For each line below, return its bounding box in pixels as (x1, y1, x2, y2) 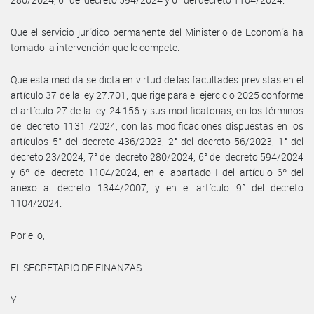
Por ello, (11, 228, 45, 242)
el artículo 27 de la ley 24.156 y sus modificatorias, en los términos (11, 103, 303, 117)
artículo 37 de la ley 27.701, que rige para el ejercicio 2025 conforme (11, 88, 303, 102)
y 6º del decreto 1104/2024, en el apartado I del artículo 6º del (11, 165, 303, 179)
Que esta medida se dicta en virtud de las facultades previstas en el (11, 72, 303, 86)
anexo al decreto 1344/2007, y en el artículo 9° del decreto (11, 180, 303, 194)
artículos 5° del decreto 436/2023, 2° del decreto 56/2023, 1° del (11, 134, 303, 148)
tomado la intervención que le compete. (11, 40, 179, 54)
